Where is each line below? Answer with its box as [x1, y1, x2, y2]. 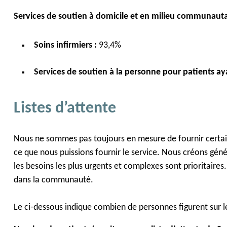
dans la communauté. [13, 175, 93, 184]
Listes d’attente [13, 100, 116, 117]
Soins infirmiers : [33, 41, 99, 50]
